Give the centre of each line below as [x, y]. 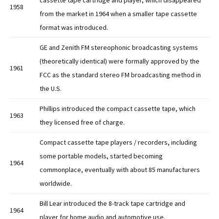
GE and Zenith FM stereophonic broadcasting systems [119, 48]
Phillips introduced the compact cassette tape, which [118, 109]
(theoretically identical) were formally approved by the [120, 61]
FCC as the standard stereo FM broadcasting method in [120, 75]
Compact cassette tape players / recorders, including [118, 142]
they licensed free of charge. [82, 122]
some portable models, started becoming [101, 156]
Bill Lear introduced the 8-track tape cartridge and [112, 204]
